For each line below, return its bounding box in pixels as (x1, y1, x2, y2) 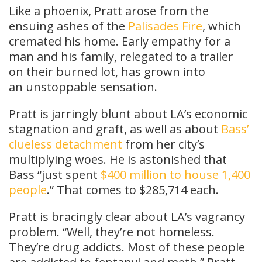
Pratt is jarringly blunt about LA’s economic (9, 106, 247, 122)
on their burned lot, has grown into (9, 64, 205, 80)
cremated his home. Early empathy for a (9, 33, 230, 50)
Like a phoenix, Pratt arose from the (9, 3, 209, 19)
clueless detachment (9, 136, 122, 153)
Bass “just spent (9, 167, 101, 183)
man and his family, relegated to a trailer (9, 49, 233, 65)
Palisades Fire (128, 18, 202, 35)
